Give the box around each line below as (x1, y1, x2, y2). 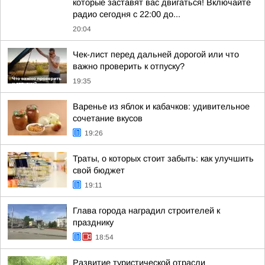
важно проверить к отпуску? (73, 62, 185, 71)
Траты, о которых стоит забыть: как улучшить (73, 154, 254, 163)
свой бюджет (73, 166, 125, 175)
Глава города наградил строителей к (73, 206, 220, 215)
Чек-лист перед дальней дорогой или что (73, 50, 239, 59)
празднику (73, 218, 114, 227)
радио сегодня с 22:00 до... (73, 9, 180, 19)
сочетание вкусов (73, 114, 143, 123)
